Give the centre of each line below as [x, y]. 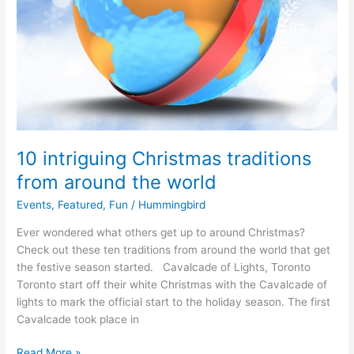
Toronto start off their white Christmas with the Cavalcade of [172, 284]
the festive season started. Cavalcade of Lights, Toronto [164, 267]
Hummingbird [172, 205]
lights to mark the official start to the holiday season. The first [174, 301]
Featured [81, 205]
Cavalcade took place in [78, 319]
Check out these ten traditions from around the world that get [174, 249]
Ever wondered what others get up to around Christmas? [161, 232]
